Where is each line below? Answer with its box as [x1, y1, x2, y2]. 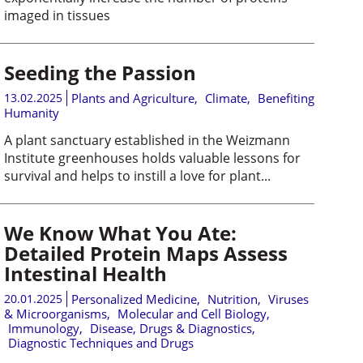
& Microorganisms [3, 305, 107, 322]
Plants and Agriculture [70, 90, 194, 106]
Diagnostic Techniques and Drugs [7, 335, 194, 351]
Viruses [267, 291, 309, 307]
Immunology [7, 320, 79, 336]
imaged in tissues [3, 6, 110, 24]
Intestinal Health [3, 260, 167, 287]
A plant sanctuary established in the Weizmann [3, 131, 290, 149]
